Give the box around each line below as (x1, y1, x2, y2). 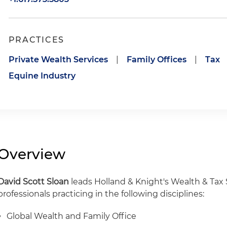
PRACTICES (8, 35, 64, 45)
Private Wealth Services (8, 55, 108, 64)
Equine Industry (8, 71, 75, 81)
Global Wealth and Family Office (7, 211, 137, 221)
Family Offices (126, 55, 186, 64)
